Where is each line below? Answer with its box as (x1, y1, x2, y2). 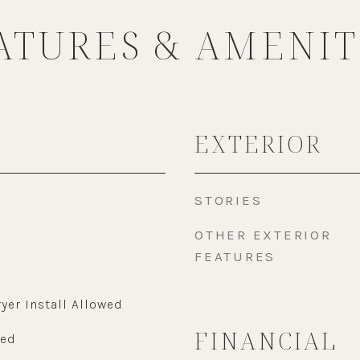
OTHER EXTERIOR (194, 227, 332, 243)
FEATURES (194, 248, 276, 264)
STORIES (194, 192, 263, 208)
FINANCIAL (194, 325, 338, 356)
